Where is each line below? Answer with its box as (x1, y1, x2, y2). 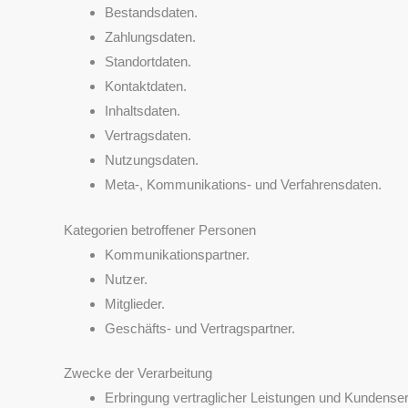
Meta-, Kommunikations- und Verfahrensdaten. (105, 177, 382, 192)
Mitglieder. (105, 295, 165, 311)
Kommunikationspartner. (105, 246, 250, 262)
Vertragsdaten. (105, 127, 191, 143)
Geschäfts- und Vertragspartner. (105, 320, 295, 336)
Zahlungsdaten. (105, 29, 196, 45)
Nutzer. (105, 270, 148, 287)
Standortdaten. (105, 54, 191, 69)
